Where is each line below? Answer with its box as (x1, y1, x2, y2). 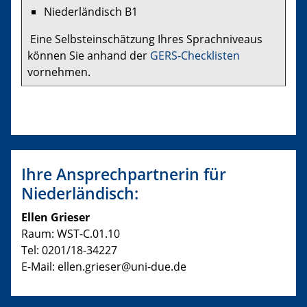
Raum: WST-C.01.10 (21, 225, 120, 241)
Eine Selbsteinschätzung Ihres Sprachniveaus (27, 32, 262, 47)
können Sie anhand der (27, 48, 150, 64)
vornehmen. (27, 64, 90, 80)
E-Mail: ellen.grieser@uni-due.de (21, 258, 186, 274)
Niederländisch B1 (44, 4, 138, 20)
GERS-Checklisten (150, 48, 240, 64)
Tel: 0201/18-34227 (21, 242, 117, 258)
